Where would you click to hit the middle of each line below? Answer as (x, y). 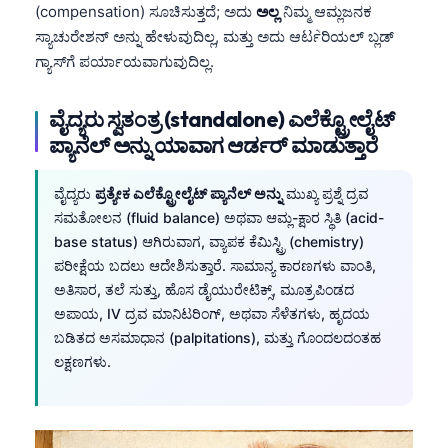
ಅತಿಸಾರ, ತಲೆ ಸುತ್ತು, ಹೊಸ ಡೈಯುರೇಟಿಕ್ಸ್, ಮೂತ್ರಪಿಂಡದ (204, 289)
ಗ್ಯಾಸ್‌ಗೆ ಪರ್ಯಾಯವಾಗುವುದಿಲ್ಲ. (124, 61)
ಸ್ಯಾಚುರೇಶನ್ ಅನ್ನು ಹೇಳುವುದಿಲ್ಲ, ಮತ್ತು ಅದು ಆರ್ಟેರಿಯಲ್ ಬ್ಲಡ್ (214, 36)
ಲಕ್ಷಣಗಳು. (82, 361)
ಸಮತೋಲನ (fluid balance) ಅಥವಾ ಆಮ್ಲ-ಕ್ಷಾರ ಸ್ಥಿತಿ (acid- (219, 217)
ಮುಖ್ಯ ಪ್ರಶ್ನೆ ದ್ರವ (325, 193)
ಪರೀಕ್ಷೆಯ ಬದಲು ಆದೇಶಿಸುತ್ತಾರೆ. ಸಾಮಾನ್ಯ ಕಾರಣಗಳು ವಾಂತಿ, (215, 265)
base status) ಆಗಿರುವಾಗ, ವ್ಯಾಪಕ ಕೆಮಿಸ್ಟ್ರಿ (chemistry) (209, 241)
